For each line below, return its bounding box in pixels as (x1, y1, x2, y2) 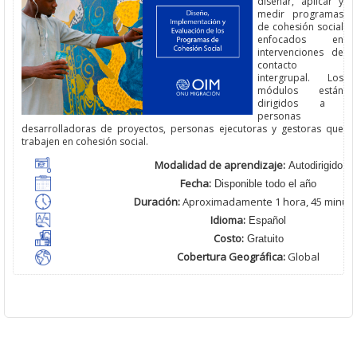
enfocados (257, 33, 306, 47)
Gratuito (243, 233, 284, 245)
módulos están (257, 84, 343, 98)
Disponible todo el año (211, 178, 316, 190)
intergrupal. (257, 71, 328, 85)
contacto (257, 58, 297, 73)
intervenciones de (257, 45, 343, 60)
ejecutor (218, 122, 257, 136)
